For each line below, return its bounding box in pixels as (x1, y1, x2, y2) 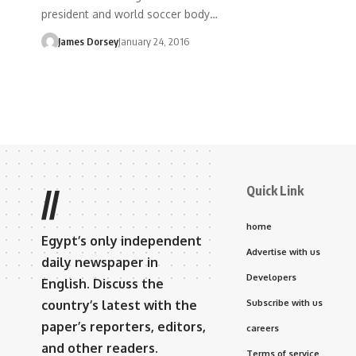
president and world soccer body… (41, 6, 218, 21)
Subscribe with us (246, 296, 323, 308)
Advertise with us (246, 246, 320, 257)
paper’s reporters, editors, (41, 318, 206, 335)
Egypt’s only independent (41, 232, 202, 249)
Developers (246, 271, 296, 283)
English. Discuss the (41, 275, 164, 292)
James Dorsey (57, 34, 118, 48)
